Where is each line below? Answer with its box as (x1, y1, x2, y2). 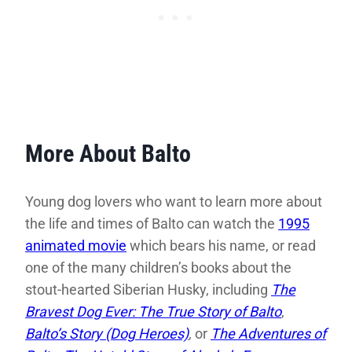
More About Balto (25, 140, 191, 168)
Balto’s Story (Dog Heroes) (25, 325, 189, 343)
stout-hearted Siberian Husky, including (25, 281, 271, 299)
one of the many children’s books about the (25, 259, 291, 277)
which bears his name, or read (126, 237, 316, 255)
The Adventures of (211, 325, 326, 343)
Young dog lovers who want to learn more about (25, 193, 322, 211)
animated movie (25, 237, 126, 255)
